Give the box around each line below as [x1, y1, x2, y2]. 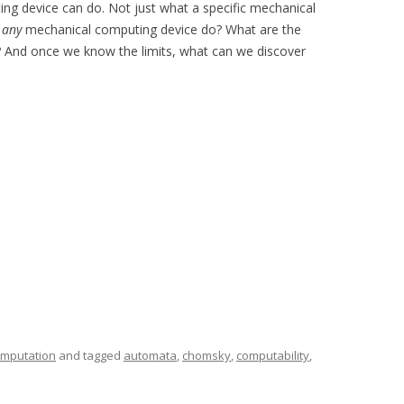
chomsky [182, 347, 231, 363]
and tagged [56, 347, 124, 363]
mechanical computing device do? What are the [22, 21, 301, 38]
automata [124, 347, 177, 363]
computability [236, 347, 309, 363]
